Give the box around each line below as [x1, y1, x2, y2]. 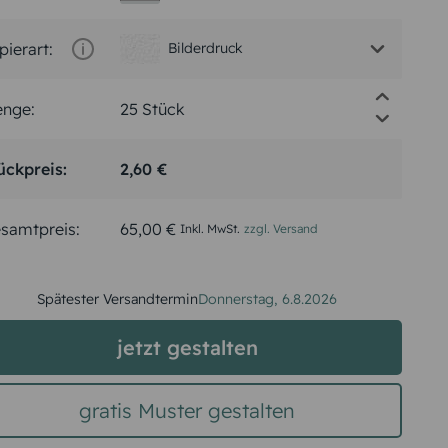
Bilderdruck [167, 39, 243, 58]
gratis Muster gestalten [79, 397, 296, 423]
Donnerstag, [198, 289, 279, 308]
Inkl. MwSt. [179, 220, 240, 236]
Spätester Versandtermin [37, 289, 199, 308]
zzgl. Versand [243, 220, 317, 236]
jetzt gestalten [116, 334, 258, 360]
